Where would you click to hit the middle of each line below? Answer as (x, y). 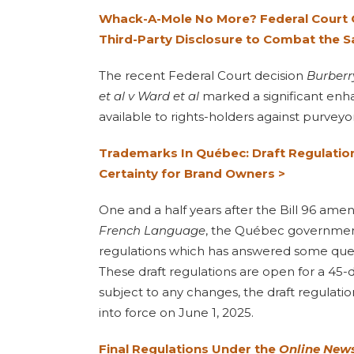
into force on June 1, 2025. (176, 313)
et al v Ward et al (149, 96)
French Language (152, 230)
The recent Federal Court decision (203, 75)
